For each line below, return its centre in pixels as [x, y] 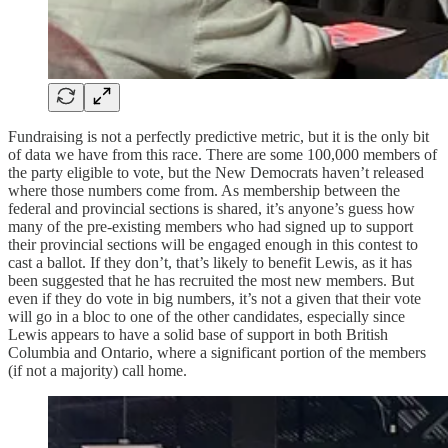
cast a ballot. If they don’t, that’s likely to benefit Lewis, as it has [210, 262]
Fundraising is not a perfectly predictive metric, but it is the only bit [218, 136]
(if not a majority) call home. [97, 370]
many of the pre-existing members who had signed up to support [210, 226]
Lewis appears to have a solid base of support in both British [198, 334]
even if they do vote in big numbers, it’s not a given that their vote [214, 298]
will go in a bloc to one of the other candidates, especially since [206, 316]
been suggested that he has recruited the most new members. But [211, 280]
